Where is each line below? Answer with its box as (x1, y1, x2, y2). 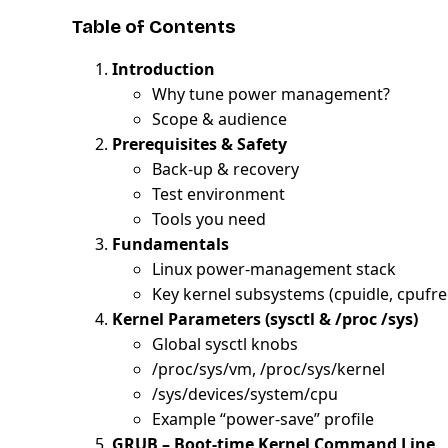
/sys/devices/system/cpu (152, 382, 338, 405)
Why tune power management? (152, 82, 390, 105)
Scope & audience (152, 107, 287, 130)
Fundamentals (112, 232, 229, 255)
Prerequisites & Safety (112, 132, 287, 155)
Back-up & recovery (152, 157, 299, 180)
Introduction (112, 57, 215, 80)
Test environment (152, 182, 285, 205)
